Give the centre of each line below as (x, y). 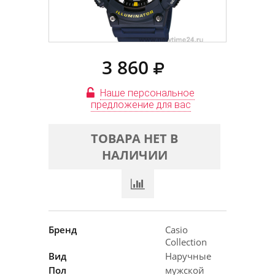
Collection (186, 242)
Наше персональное (147, 93)
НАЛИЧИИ (134, 155)
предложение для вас (141, 105)
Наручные (188, 256)
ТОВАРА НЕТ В (134, 138)
